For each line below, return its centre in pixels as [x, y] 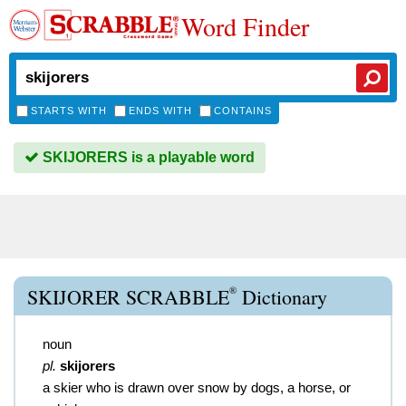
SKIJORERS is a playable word [147, 157]
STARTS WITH [69, 111]
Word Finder [245, 26]
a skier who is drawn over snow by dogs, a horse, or [197, 387]
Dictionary [282, 297]
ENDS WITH [160, 111]
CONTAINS [243, 111]
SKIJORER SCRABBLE [128, 297]
